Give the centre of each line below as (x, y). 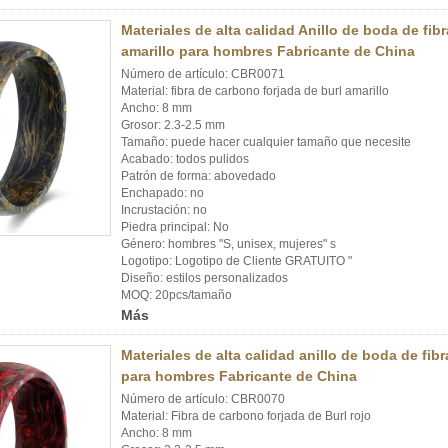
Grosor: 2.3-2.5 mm (173, 125)
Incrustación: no (164, 210)
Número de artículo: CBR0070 (203, 399)
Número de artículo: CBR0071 (203, 74)
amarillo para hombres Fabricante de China (268, 51)
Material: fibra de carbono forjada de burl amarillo (255, 91)
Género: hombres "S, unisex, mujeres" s (228, 244)
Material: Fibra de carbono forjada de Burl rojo (246, 416)
